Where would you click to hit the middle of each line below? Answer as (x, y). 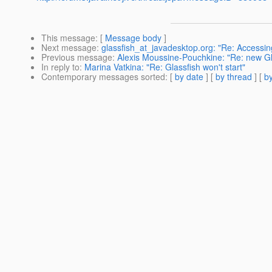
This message (68, 38)
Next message (69, 48)
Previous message (77, 57)
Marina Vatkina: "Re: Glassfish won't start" (165, 67)
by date (189, 77)
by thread (234, 77)
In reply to (60, 67)
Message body (133, 38)
